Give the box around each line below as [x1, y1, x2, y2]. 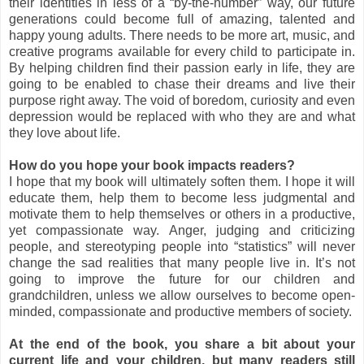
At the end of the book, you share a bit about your [9, 336, 355, 351]
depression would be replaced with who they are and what [9, 109, 355, 123]
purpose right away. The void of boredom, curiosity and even [9, 93, 355, 107]
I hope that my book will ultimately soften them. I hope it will [9, 174, 355, 188]
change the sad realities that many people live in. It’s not [9, 255, 355, 270]
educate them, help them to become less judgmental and [9, 190, 355, 205]
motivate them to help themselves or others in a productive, [9, 206, 355, 221]
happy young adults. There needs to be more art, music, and [9, 28, 355, 42]
